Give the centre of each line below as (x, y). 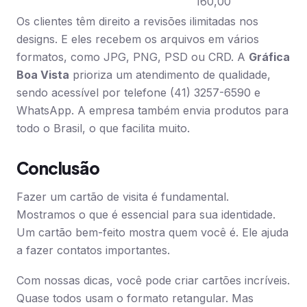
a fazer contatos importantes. (93, 250)
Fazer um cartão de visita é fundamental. (123, 197)
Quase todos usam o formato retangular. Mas (135, 298)
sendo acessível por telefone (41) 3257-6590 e (138, 93)
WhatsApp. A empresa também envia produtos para (152, 110)
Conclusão (58, 168)
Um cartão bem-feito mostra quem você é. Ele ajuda (152, 232)
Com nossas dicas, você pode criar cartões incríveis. (153, 280)
